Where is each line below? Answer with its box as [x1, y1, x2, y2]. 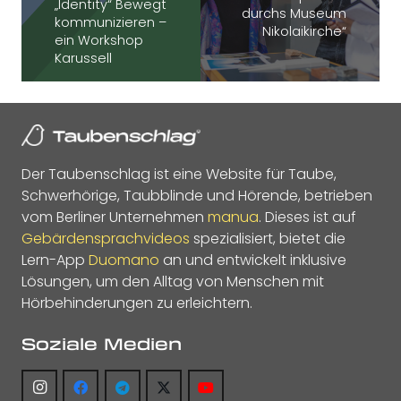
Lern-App [21, 250, 89, 271]
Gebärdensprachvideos [21, 228, 190, 250]
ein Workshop [54, 31, 143, 50]
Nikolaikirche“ [262, 22, 347, 41]
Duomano [89, 250, 159, 271]
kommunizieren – [54, 13, 166, 32]
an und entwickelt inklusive [159, 250, 346, 271]
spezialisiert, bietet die [190, 228, 346, 250]
